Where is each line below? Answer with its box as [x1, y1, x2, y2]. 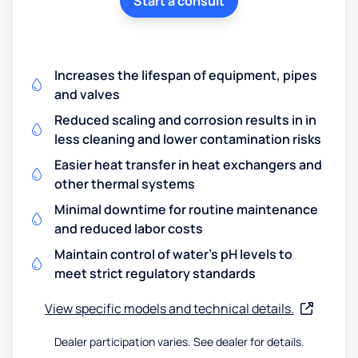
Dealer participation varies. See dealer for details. [54, 333, 304, 349]
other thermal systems [54, 174, 195, 193]
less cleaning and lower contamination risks [54, 129, 321, 148]
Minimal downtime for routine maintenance [54, 200, 318, 218]
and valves [54, 85, 120, 103]
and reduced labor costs [54, 219, 203, 237]
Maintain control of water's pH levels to [54, 245, 292, 263]
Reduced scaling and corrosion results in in [54, 110, 316, 129]
